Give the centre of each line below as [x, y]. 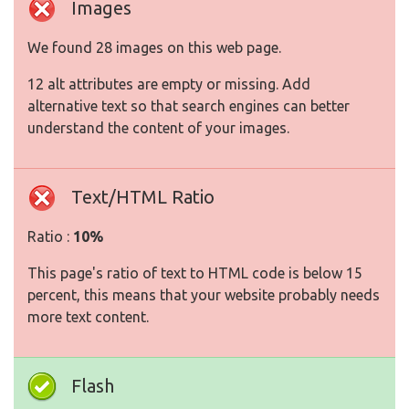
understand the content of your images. [158, 128]
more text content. [88, 317]
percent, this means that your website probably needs [204, 295]
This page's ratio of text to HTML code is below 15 [195, 273]
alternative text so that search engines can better [189, 106]
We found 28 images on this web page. [154, 48]
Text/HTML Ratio [143, 197]
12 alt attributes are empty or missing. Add [169, 84]
